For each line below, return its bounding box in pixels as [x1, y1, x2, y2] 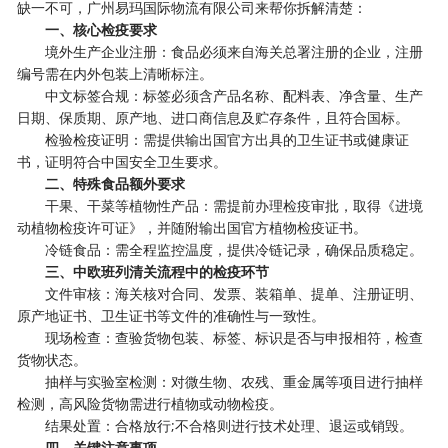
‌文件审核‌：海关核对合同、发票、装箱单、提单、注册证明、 [17, 283, 424, 303]
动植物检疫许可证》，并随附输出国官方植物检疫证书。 [17, 217, 368, 237]
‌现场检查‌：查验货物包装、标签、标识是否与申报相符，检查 [17, 327, 424, 347]
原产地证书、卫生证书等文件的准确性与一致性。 [17, 305, 326, 325]
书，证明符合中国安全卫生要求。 [17, 151, 228, 171]
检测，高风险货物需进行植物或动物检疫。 [17, 393, 284, 413]
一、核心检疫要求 [45, 19, 158, 39]
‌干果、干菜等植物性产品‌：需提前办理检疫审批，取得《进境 [17, 195, 424, 215]
